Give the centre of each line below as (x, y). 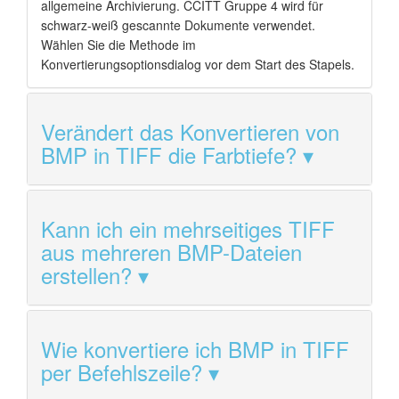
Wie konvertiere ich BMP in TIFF (195, 348)
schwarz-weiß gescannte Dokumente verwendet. (178, 24)
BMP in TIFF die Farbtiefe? (169, 154)
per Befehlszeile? (122, 371)
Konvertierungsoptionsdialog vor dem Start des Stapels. (198, 64)
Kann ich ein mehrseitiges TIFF (188, 228)
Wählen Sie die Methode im (118, 44)
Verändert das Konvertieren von (190, 131)
